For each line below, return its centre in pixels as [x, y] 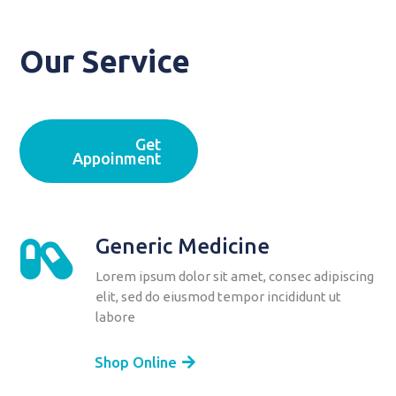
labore [115, 317]
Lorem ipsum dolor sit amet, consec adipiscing [234, 277]
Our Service [105, 61]
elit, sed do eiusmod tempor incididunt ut [218, 297]
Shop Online [136, 362]
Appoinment [117, 159]
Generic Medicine [182, 247]
